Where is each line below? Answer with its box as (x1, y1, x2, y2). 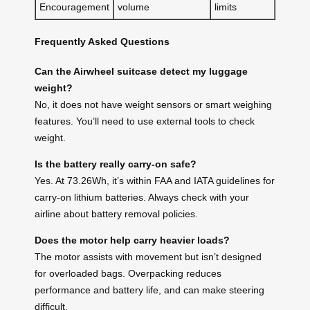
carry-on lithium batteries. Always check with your (35, 191, 249, 203)
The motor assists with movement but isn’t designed (35, 250, 262, 262)
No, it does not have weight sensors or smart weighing (35, 98, 272, 110)
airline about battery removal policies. (35, 208, 198, 219)
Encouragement (39, 1, 109, 13)
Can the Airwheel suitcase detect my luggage (35, 65, 248, 77)
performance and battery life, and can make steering (35, 284, 264, 295)
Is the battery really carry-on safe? (35, 158, 197, 170)
